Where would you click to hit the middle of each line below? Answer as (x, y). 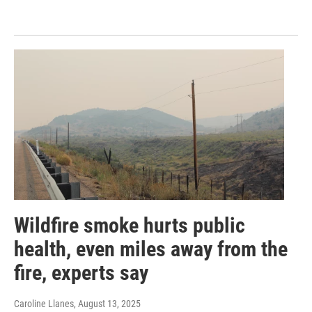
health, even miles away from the (151, 249)
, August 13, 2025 (107, 304)
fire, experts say (81, 273)
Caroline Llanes (44, 304)
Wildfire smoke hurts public (130, 226)
